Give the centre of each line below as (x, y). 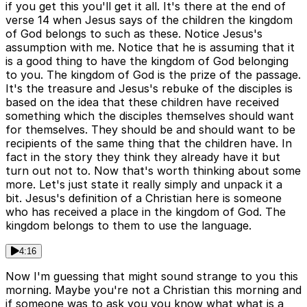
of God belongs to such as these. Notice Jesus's (134, 34)
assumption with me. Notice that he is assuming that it (150, 48)
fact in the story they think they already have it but (143, 157)
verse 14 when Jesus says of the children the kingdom (149, 20)
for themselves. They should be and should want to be (150, 130)
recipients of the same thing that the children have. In (149, 144)
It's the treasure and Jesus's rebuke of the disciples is (149, 89)
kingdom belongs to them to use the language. (128, 226)
